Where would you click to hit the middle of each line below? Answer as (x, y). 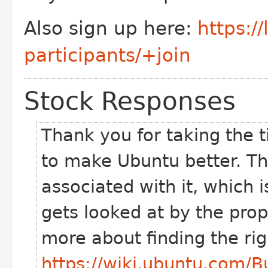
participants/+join (107, 55)
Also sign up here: (111, 28)
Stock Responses (130, 101)
